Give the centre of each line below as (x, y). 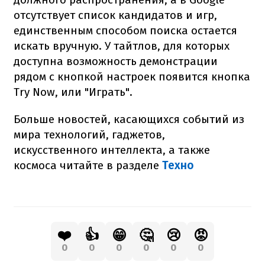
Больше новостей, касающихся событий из (129, 119)
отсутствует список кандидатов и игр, (115, 15)
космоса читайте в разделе (88, 165)
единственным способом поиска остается (125, 30)
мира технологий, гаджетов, (89, 134)
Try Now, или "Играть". (73, 92)
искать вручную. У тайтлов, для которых (122, 46)
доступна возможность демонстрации (116, 61)
